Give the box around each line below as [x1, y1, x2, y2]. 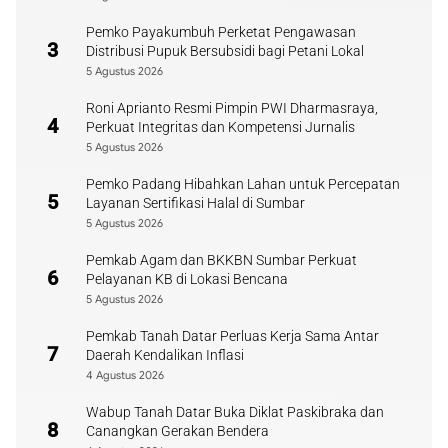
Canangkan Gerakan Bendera [86, 422, 269, 439]
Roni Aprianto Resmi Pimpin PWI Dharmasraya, [86, 99, 378, 116]
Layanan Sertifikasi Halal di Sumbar [86, 194, 305, 211]
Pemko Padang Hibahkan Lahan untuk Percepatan [86, 175, 400, 192]
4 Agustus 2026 [86, 367, 164, 382]
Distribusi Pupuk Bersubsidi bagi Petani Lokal [86, 42, 364, 59]
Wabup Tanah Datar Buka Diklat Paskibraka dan [86, 403, 384, 420]
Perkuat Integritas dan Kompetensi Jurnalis [86, 118, 355, 135]
